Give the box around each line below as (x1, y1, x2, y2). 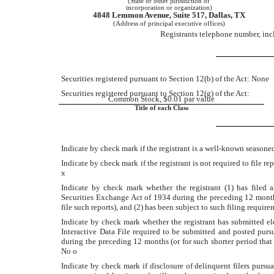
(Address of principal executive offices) (113, 20, 225, 27)
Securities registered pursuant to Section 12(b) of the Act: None (61, 73, 270, 83)
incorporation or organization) (125, 4, 212, 11)
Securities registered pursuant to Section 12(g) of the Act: (61, 88, 250, 98)
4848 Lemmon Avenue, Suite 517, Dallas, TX (92, 10, 245, 20)
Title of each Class (135, 104, 189, 111)
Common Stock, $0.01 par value (108, 94, 215, 103)
